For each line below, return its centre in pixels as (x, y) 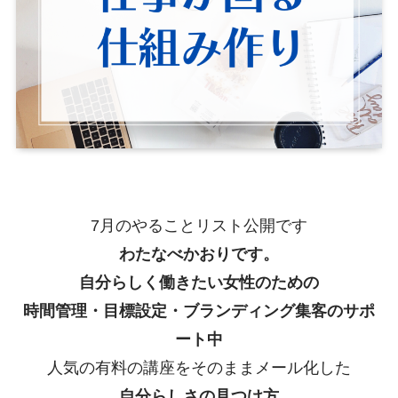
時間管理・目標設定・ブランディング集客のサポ (199, 311)
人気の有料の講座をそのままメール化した (199, 368)
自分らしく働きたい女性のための (199, 283)
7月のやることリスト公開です (199, 226)
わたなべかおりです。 (199, 255)
